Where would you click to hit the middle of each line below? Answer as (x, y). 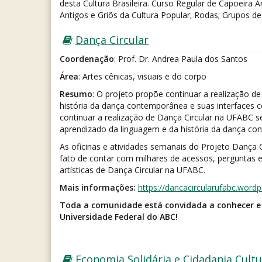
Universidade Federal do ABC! (119, 217)
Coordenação (87, 59)
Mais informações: (98, 188)
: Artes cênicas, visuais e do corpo (142, 77)
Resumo (76, 94)
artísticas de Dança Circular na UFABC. (132, 170)
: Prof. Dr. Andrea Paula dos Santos (181, 59)
